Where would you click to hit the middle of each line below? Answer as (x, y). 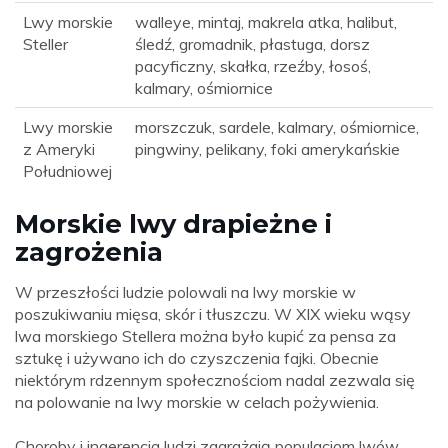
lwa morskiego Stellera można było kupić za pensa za (205, 336)
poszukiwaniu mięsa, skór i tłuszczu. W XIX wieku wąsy (213, 314)
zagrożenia (89, 252)
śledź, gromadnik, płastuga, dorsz (252, 44)
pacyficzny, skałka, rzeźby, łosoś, (253, 66)
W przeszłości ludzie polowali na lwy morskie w (185, 292)
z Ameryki (59, 149)
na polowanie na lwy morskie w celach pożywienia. (197, 402)
